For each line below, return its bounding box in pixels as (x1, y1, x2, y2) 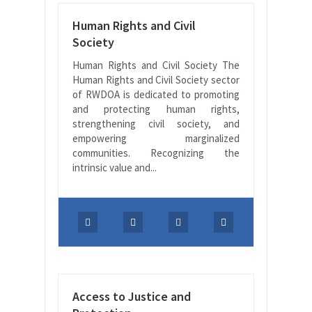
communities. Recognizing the (72, 146, 240, 159)
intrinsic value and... (72, 160, 157, 174)
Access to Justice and (72, 288, 191, 304)
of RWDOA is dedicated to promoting (72, 87, 240, 101)
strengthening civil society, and (72, 116, 240, 130)
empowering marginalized (72, 131, 240, 145)
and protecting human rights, (72, 102, 240, 116)
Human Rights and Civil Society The (72, 58, 240, 72)
